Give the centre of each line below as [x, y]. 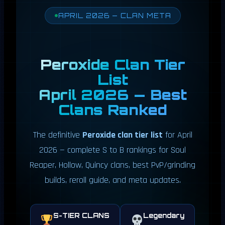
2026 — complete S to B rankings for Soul [113, 150]
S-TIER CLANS [81, 215]
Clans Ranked [113, 109]
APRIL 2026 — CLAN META [115, 15]
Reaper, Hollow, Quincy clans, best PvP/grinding [113, 165]
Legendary [164, 215]
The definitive [58, 135]
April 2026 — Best [113, 94]
